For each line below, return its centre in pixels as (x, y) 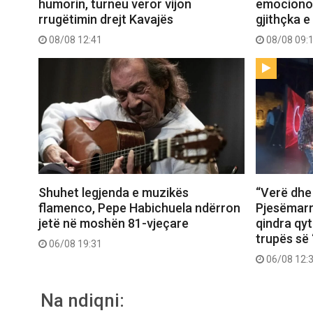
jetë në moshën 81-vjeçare (114, 224)
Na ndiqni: (82, 301)
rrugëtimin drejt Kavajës (106, 20)
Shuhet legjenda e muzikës (114, 193)
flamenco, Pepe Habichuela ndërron (139, 208)
